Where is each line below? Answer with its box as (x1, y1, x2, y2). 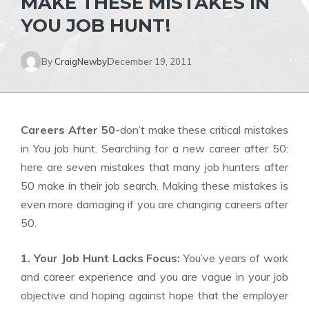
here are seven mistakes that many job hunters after (21, 160, 288, 174)
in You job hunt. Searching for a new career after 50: (21, 141, 288, 155)
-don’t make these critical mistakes (114, 123, 289, 137)
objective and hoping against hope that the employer (21, 288, 288, 302)
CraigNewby (54, 55, 107, 67)
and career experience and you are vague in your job (21, 270, 288, 283)
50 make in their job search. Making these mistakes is (21, 179, 288, 192)
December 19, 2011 (108, 55, 192, 67)
